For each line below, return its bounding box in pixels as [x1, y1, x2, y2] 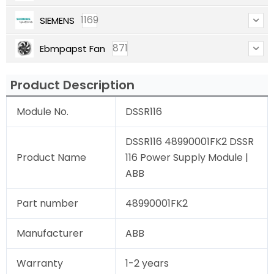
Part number [17, 196, 78, 211]
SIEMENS [40, 13, 75, 27]
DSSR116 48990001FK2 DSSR [125, 135, 254, 149]
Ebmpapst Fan [40, 42, 105, 55]
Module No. [17, 105, 68, 119]
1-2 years [125, 256, 169, 271]
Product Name [17, 150, 86, 165]
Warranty [17, 256, 63, 271]
